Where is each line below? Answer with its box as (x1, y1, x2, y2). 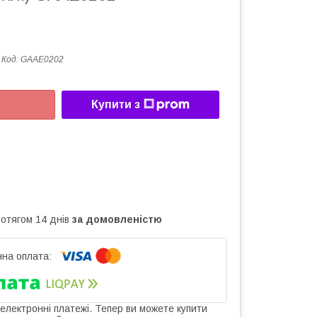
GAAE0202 (21, 54, 64, 64)
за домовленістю (72, 213, 162, 225)
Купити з (91, 98, 140, 111)
